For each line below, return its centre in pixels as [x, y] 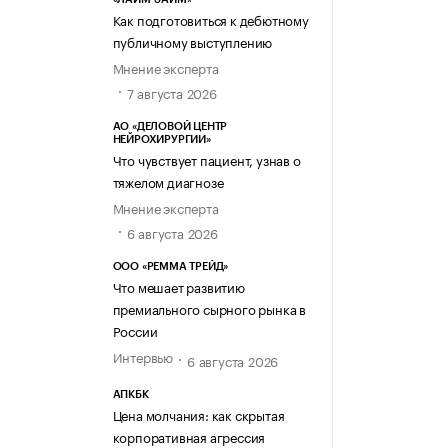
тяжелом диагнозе [168, 181]
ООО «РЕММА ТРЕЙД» [170, 267]
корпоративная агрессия [189, 435]
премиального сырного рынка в [209, 308]
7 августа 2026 [171, 92]
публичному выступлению [192, 40]
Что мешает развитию [178, 286]
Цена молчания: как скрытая [198, 413]
